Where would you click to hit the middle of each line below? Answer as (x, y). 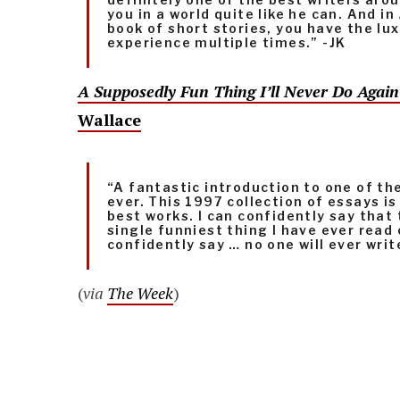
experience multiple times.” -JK (227, 43)
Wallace (109, 120)
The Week (140, 293)
